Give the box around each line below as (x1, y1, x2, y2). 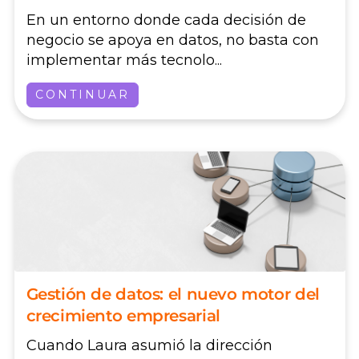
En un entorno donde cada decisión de (26, 11, 306, 30)
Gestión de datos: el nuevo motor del (26, 284, 320, 305)
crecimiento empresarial (26, 306, 220, 326)
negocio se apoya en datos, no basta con (26, 31, 319, 50)
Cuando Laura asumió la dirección (26, 336, 272, 354)
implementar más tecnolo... (26, 51, 222, 70)
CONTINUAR (34, 87, 130, 103)
